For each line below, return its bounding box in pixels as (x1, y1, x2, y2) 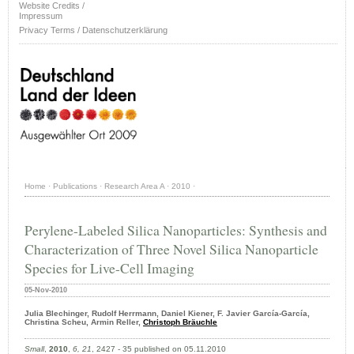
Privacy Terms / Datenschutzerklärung (19, 25, 168, 35)
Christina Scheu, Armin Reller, (24, 318, 143, 327)
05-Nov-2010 (24, 286, 67, 295)
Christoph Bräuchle (143, 318, 217, 327)
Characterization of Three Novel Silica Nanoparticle (24, 239, 318, 259)
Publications (53, 182, 97, 191)
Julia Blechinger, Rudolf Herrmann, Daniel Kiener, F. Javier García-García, (24, 309, 310, 318)
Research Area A (104, 182, 164, 191)
